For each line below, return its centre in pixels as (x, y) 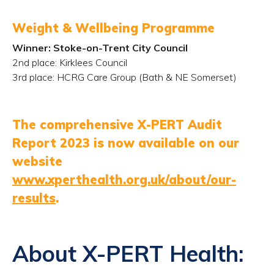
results (34, 198)
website (37, 161)
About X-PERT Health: (128, 254)
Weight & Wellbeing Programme (113, 28)
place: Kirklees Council (78, 62)
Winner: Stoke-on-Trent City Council (100, 48)
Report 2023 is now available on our (126, 143)
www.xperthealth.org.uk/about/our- (124, 180)
